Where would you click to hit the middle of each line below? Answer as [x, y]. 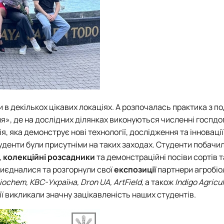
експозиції [136, 169]
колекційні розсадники [49, 157]
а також [159, 182]
